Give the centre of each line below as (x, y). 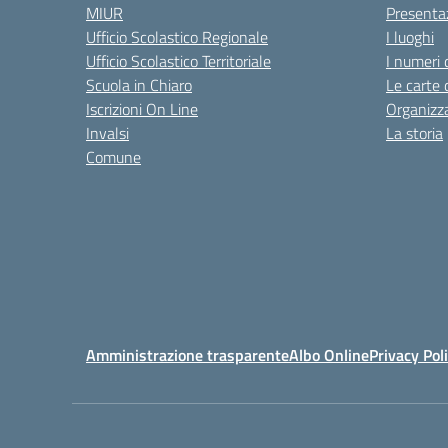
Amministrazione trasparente (187, 355)
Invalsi (107, 133)
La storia (414, 133)
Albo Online (329, 355)
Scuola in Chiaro (139, 85)
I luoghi (410, 37)
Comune (113, 157)
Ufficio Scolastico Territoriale (178, 61)
